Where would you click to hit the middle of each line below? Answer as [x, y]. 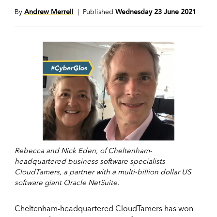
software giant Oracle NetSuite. [67, 182]
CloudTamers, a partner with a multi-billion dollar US [103, 171]
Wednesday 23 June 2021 [156, 12]
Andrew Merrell [49, 12]
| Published [94, 12]
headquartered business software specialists [90, 161]
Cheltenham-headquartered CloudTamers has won [104, 208]
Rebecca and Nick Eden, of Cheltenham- [83, 150]
